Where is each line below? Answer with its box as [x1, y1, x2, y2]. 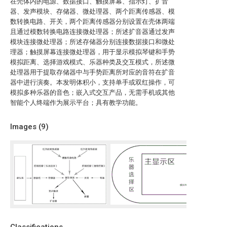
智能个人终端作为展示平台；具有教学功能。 [10, 99, 142, 106]
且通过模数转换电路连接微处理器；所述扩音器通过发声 [10, 28, 175, 35]
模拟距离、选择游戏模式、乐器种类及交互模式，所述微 [10, 58, 175, 66]
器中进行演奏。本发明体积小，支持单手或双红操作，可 [10, 79, 175, 86]
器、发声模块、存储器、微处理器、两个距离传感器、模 [10, 8, 175, 15]
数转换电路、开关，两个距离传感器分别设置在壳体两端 [10, 18, 175, 25]
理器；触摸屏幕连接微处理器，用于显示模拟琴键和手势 [10, 48, 175, 56]
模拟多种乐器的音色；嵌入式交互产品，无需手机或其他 [10, 89, 175, 96]
